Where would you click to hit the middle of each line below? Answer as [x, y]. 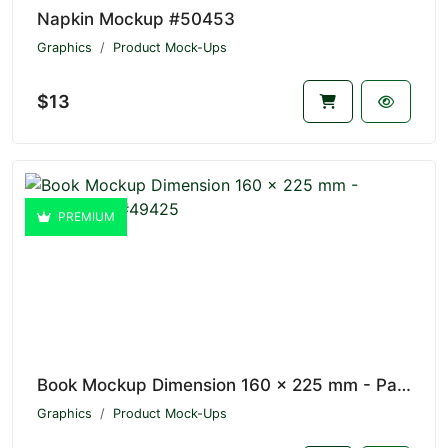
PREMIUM [85, 216]
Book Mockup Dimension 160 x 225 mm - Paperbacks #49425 [404, 384]
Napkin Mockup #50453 [136, 18]
